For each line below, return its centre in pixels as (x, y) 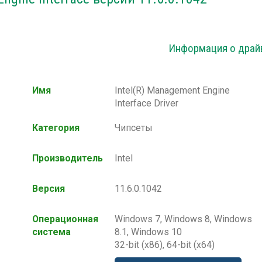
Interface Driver (146, 104)
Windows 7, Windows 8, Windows (183, 219)
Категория (56, 128)
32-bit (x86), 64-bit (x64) (165, 245)
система (51, 232)
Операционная (65, 219)
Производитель (68, 158)
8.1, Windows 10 (148, 232)
